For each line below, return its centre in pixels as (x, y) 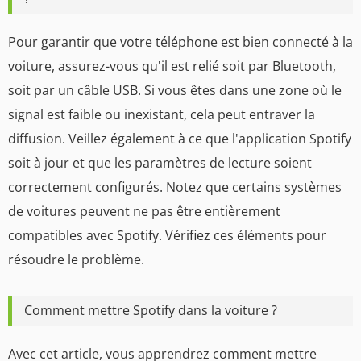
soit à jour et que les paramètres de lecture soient (160, 162)
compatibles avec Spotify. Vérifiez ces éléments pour (167, 235)
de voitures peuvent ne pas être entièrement (144, 211)
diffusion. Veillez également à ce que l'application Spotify (180, 138)
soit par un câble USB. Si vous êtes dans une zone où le (175, 90)
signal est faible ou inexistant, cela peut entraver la (162, 114)
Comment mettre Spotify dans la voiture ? (151, 310)
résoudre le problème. (76, 259)
